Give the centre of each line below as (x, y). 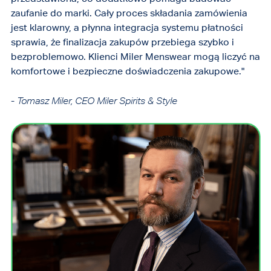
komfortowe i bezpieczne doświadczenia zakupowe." (127, 71)
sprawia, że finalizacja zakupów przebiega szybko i (122, 42)
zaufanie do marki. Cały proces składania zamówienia (129, 13)
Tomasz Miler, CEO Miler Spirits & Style (97, 100)
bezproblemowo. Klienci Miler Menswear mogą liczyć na (135, 56)
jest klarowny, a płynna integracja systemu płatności (127, 27)
